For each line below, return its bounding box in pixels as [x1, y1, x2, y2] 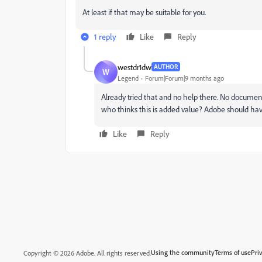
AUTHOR [154, 63, 178, 71]
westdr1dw [118, 61, 151, 72]
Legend [118, 73, 139, 82]
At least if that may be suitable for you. [82, 7, 206, 17]
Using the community [151, 247, 215, 257]
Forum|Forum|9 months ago [145, 73, 224, 82]
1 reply [94, 32, 116, 42]
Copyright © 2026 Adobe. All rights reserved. [23, 249, 151, 257]
